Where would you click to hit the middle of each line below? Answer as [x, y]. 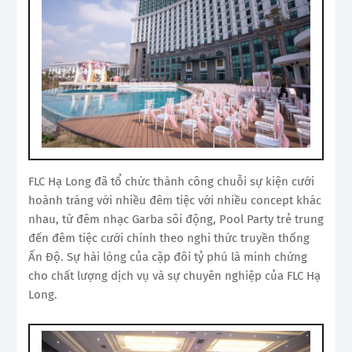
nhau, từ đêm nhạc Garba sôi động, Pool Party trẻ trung [176, 219]
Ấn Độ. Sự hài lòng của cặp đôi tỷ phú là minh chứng [168, 257]
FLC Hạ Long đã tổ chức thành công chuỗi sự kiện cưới [171, 181]
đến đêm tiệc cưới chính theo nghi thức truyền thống [169, 238]
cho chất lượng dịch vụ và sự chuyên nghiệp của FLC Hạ [174, 275]
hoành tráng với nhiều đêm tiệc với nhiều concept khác [175, 200]
